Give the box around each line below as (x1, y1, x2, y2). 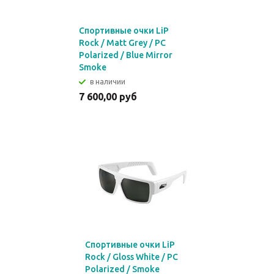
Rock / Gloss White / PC (85, 252, 178, 262)
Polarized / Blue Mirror (79, 50, 172, 60)
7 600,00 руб (79, 91, 137, 102)
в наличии (90, 78, 125, 86)
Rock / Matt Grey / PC (79, 38, 166, 48)
